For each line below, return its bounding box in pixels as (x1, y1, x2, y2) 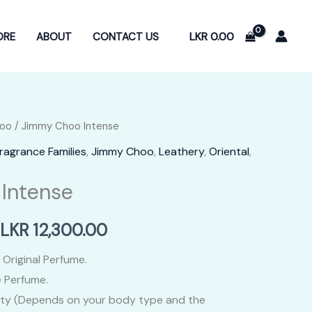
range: (107, 249, 154, 271)
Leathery (159, 143, 204, 159)
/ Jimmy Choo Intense (12, 119, 119, 133)
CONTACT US (93, 29, 159, 44)
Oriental (209, 143, 249, 159)
